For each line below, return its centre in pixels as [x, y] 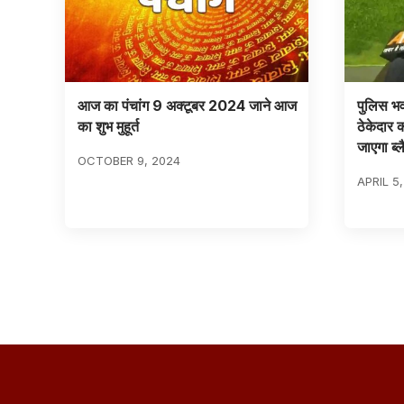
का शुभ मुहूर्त [108, 126]
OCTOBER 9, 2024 [129, 160]
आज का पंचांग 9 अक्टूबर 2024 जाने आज [187, 105]
